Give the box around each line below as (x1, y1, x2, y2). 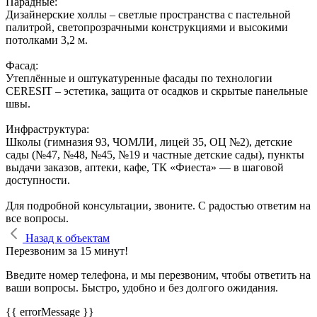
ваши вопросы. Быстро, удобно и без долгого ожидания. (6, 282, 278, 294)
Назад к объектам (25, 232, 110, 245)
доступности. (6, 174, 70, 187)
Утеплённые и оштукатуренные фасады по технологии (6, 72, 272, 85)
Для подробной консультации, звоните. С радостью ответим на (6, 200, 311, 212)
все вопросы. (6, 212, 69, 225)
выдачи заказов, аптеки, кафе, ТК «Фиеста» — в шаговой (6, 161, 284, 174)
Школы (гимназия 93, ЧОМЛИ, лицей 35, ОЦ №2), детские (6, 136, 292, 149)
